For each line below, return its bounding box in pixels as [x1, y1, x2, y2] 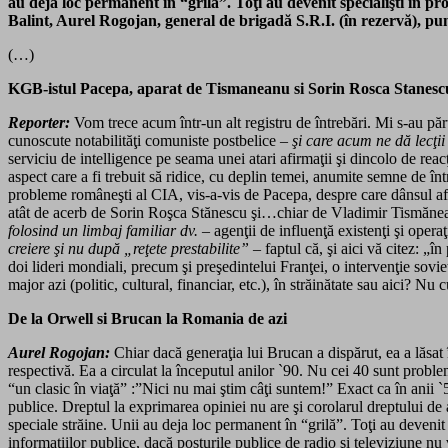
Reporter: [8, 114, 70, 132]
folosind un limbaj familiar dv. [8, 222, 198, 240]
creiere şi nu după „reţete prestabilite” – [8, 240, 265, 258]
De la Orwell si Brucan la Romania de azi [8, 310, 287, 328]
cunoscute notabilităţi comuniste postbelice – [8, 132, 292, 150]
